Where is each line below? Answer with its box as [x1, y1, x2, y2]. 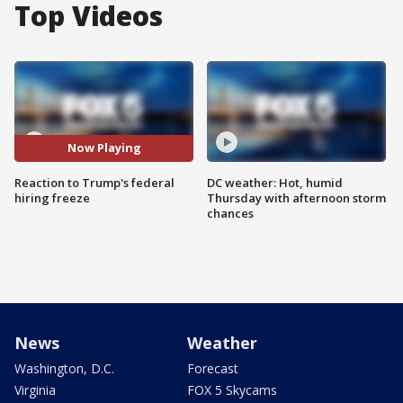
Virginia [14, 381, 56, 399]
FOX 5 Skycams [187, 381, 277, 399]
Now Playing [67, 139, 141, 157]
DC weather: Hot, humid [207, 174, 343, 191]
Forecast [187, 359, 238, 377]
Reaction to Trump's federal [14, 174, 175, 191]
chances [207, 204, 254, 221]
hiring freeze [14, 189, 90, 206]
